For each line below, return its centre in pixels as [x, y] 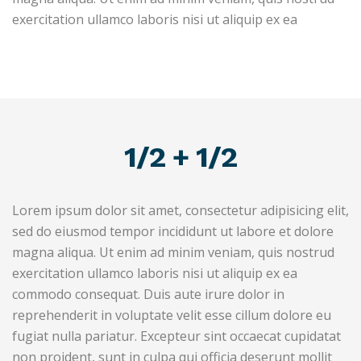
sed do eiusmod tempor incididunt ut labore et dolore [173, 231]
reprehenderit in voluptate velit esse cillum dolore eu [172, 315]
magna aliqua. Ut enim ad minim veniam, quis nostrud [173, 252]
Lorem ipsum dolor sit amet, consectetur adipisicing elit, [180, 210]
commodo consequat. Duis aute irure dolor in [148, 294]
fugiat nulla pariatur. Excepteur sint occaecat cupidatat [176, 336]
